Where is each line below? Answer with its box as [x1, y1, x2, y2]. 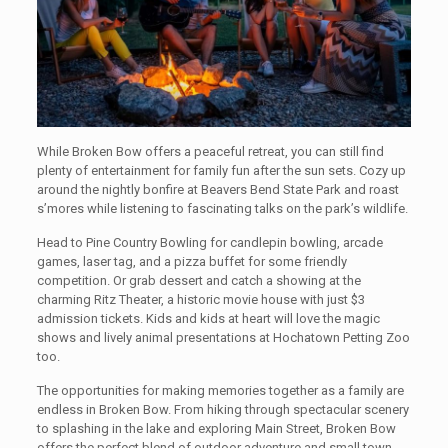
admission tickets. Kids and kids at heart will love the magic [36, 311, 380, 327]
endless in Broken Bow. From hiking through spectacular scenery [36, 402, 409, 418]
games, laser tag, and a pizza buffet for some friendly [36, 254, 347, 270]
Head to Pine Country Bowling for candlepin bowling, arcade [36, 235, 383, 251]
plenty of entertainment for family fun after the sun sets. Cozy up [36, 163, 406, 179]
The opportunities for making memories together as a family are [36, 383, 404, 399]
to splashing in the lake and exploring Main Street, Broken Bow [36, 421, 396, 437]
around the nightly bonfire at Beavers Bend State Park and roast [36, 182, 399, 198]
